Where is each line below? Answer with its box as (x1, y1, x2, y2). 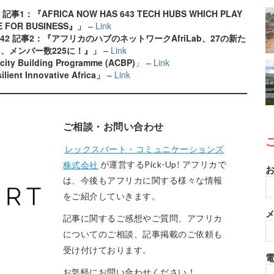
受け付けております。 (62, 245, 152, 256)
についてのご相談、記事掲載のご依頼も (62, 229, 223, 240)
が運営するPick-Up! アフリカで (100, 159, 227, 170)
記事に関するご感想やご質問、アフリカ (62, 213, 223, 224)
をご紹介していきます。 (62, 191, 161, 202)
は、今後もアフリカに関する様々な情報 (62, 175, 223, 186)
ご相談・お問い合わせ (62, 120, 164, 133)
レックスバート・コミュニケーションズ (64, 143, 224, 154)
